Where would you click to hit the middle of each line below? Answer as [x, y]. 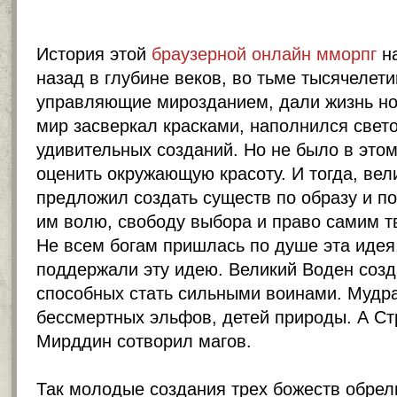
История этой [94, 54]
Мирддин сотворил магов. [144, 341]
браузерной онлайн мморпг [264, 54]
